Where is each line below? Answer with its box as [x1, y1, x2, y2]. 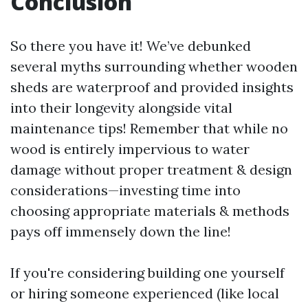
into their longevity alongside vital [10, 99, 232, 116]
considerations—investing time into [10, 181, 241, 199]
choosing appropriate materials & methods [10, 202, 289, 219]
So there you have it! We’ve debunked [10, 37, 251, 54]
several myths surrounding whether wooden [10, 58, 298, 75]
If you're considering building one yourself [10, 264, 285, 281]
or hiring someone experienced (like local [10, 285, 279, 302]
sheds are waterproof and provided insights [10, 78, 294, 96]
